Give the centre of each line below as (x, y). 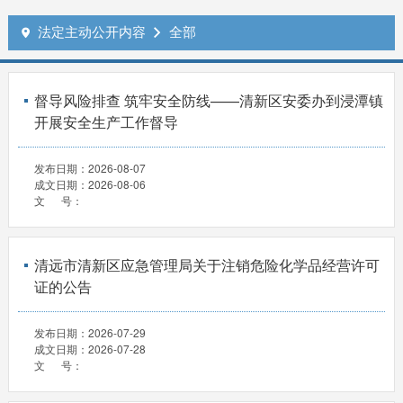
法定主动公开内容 (91, 31)
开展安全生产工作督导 (106, 122)
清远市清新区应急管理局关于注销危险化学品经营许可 (206, 265)
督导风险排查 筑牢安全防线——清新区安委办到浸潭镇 (208, 101)
